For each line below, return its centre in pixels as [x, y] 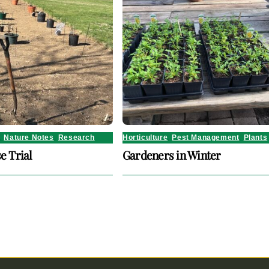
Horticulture [145, 138]
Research [76, 138]
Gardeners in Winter [172, 155]
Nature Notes [29, 138]
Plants [255, 138]
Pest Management [206, 138]
